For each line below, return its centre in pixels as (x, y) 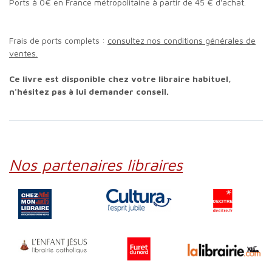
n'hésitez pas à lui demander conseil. (89, 91)
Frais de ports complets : (60, 40)
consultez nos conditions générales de (182, 40)
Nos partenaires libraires (102, 164)
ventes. (23, 53)
